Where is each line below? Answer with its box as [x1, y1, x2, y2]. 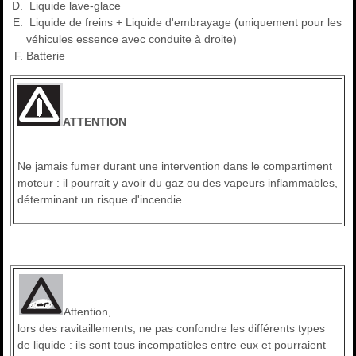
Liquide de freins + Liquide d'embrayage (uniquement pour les [26, 16, 342, 29]
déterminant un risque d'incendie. [17, 193, 186, 207]
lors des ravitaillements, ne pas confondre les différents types [17, 322, 326, 335]
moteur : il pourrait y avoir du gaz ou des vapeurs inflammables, [17, 176, 339, 190]
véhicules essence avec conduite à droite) [26, 33, 238, 46]
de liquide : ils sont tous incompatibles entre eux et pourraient [17, 339, 327, 352]
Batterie [26, 49, 66, 63]
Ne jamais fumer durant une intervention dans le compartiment [17, 160, 333, 173]
